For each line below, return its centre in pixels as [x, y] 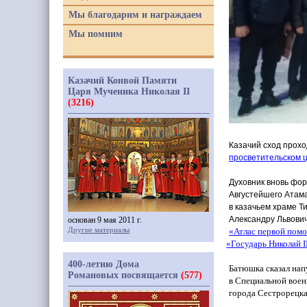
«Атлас [242, 231]
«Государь [247, 244]
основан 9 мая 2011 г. [105, 220]
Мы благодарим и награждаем [135, 15]
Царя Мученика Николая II [129, 91]
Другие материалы [99, 230]
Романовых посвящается [124, 275]
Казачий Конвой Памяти [122, 81]
